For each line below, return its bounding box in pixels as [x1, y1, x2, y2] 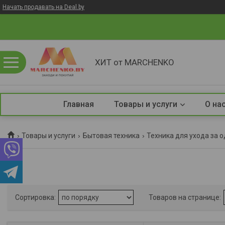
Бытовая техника [82, 132, 140, 140]
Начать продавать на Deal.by [3, 4, 84, 11]
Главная [63, 99, 94, 109]
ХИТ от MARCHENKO [95, 57, 174, 67]
